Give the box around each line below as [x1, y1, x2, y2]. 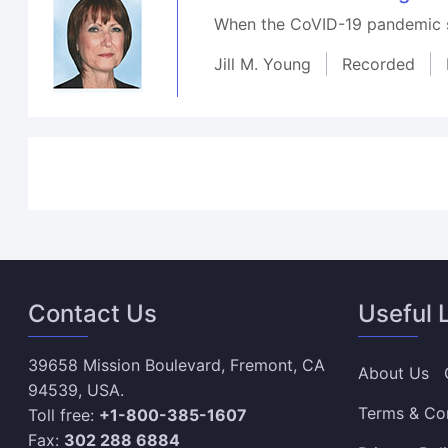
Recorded [342, 54, 416, 74]
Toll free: [28, 405, 100, 425]
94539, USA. [28, 380, 125, 400]
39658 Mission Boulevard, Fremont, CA [28, 355, 326, 375]
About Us [357, 363, 429, 383]
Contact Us [28, 299, 158, 328]
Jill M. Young [214, 54, 312, 74]
